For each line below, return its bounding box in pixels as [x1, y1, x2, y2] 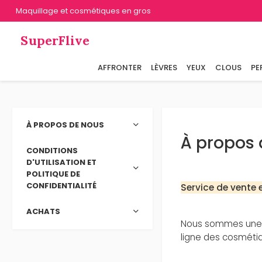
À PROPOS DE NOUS [26, 119, 105, 130]
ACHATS [26, 206, 61, 217]
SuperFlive [20, 32, 90, 49]
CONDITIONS [26, 145, 78, 156]
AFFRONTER [97, 62, 142, 74]
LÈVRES [150, 62, 177, 74]
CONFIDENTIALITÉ [26, 180, 97, 191]
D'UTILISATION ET [26, 157, 97, 168]
